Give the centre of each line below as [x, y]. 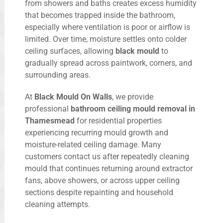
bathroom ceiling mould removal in [133, 109]
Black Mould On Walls [73, 97]
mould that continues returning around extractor [109, 168]
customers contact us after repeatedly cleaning [107, 156]
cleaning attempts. [57, 204]
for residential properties [118, 120]
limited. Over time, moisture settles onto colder [106, 39]
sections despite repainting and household [99, 192]
